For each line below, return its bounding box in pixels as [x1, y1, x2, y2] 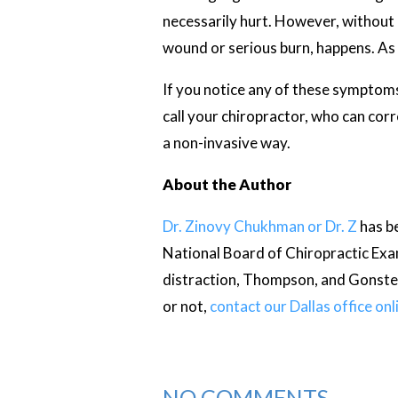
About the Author [162, 175, 291, 194]
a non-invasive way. [162, 133, 291, 152]
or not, [162, 297, 210, 315]
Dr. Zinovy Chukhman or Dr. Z [162, 217, 357, 235]
